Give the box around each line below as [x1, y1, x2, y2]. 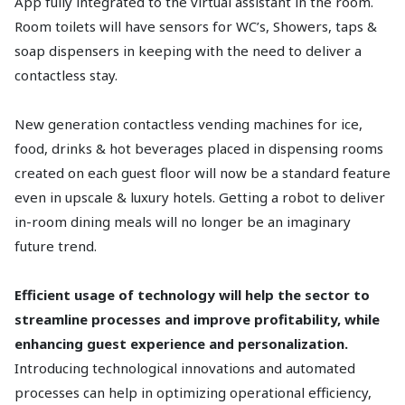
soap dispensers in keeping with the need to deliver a [14, 42, 362, 60]
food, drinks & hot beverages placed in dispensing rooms [14, 139, 383, 157]
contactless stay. [14, 66, 118, 84]
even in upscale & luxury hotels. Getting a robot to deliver [14, 188, 385, 206]
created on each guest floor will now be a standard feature [14, 164, 391, 182]
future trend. [14, 237, 97, 255]
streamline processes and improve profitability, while [14, 310, 380, 328]
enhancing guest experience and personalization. [14, 334, 348, 353]
